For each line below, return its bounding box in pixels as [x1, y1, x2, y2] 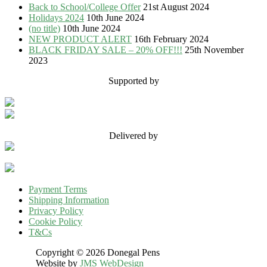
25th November [185, 45, 244, 55]
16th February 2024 [134, 34, 209, 45]
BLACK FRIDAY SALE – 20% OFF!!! [29, 45, 182, 55]
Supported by [108, 76, 159, 86]
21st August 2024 [143, 2, 209, 13]
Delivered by [109, 131, 158, 141]
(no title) [29, 23, 60, 34]
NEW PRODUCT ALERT [29, 34, 132, 45]
